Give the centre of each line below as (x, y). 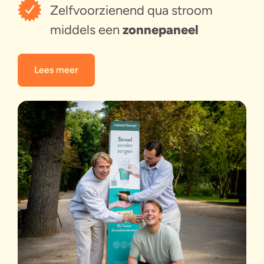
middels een (86, 30)
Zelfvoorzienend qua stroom (131, 11)
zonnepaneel (161, 30)
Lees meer (56, 70)
